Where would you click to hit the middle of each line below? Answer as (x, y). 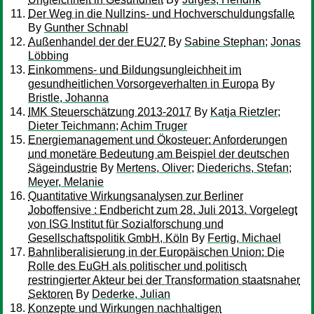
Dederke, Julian (131, 294)
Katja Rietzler (244, 112)
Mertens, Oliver (154, 168)
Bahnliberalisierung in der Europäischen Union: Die (156, 252)
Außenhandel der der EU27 (97, 42)
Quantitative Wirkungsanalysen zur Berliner (136, 196)
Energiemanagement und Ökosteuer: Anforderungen (158, 140)
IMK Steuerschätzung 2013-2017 (110, 112)
